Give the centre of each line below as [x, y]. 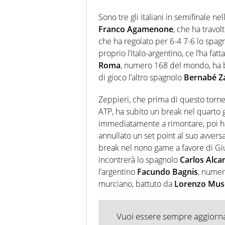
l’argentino [118, 172]
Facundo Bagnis [167, 172]
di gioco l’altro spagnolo [141, 77]
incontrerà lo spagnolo [139, 159]
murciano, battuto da [136, 184]
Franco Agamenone [136, 29]
